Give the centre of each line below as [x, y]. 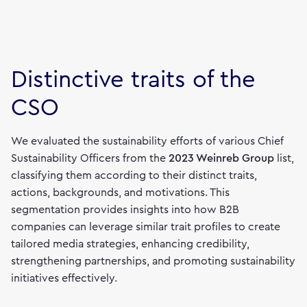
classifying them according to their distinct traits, [134, 175]
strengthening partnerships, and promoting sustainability [153, 261]
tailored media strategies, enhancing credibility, [130, 244]
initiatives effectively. [64, 278]
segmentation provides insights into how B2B [125, 210]
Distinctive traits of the [133, 80]
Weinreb [218, 158]
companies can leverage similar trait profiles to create [146, 227]
